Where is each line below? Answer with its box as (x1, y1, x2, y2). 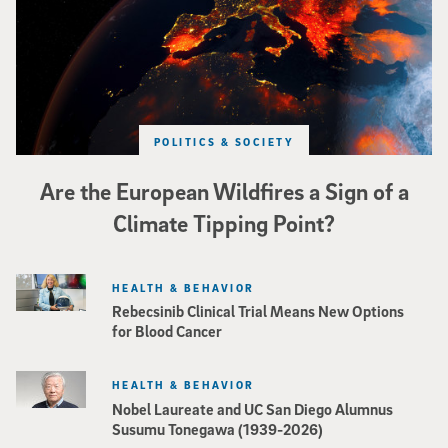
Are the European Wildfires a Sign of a (39, 176, 409, 205)
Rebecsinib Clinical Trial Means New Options (112, 301, 404, 322)
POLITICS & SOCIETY (154, 134, 294, 148)
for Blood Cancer (112, 321, 222, 342)
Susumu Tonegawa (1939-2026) (112, 419, 323, 440)
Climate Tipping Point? (113, 208, 335, 237)
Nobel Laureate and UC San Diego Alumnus (112, 399, 393, 420)
